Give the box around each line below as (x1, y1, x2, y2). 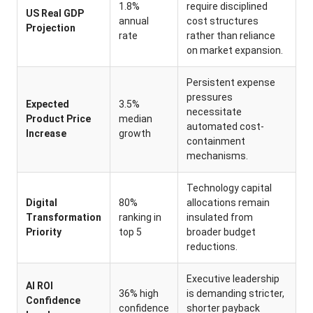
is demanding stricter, (187, 288, 284, 299)
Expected (26, 99, 69, 110)
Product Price (26, 113, 91, 124)
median (119, 113, 152, 124)
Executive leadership (187, 273, 279, 284)
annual (119, 15, 149, 27)
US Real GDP (26, 8, 84, 19)
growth (119, 128, 151, 139)
